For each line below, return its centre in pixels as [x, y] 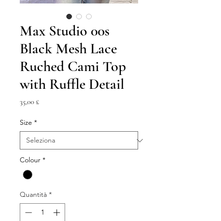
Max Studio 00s [65, 31]
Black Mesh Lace [68, 49]
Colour [30, 160]
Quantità [33, 195]
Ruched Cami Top [73, 66]
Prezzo [48, 101]
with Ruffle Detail [72, 84]
